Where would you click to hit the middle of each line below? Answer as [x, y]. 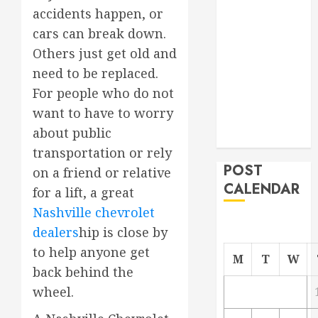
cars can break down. [99, 34]
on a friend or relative [102, 173]
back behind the [83, 272]
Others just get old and [105, 54]
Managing [252, 85]
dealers [56, 232]
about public [72, 133]
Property [248, 138]
